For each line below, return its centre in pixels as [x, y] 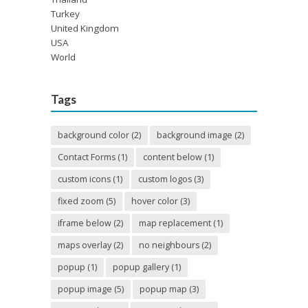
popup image [85, 289]
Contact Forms [87, 157]
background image [195, 135]
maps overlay [85, 245]
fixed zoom [81, 201]
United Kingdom [85, 29]
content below [173, 157]
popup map [163, 289]
